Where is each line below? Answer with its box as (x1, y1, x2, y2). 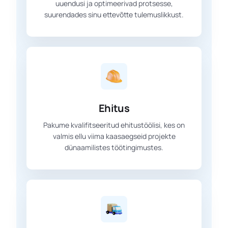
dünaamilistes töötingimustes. (65, 142, 163, 152)
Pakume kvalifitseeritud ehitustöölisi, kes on (43, 120, 185, 130)
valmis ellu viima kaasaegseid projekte (52, 131, 176, 141)
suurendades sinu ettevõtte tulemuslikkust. (44, 9, 184, 19)
